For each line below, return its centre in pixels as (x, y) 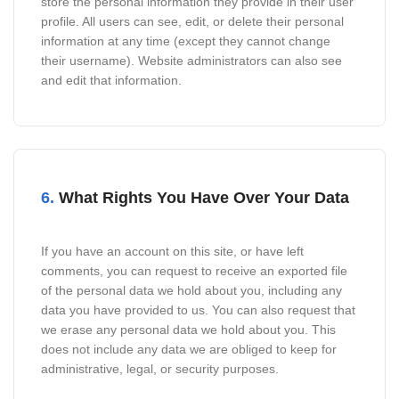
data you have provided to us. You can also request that (198, 310)
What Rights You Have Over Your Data (202, 198)
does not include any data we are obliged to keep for (189, 349)
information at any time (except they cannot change (186, 41)
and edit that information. (111, 80)
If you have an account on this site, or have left (172, 251)
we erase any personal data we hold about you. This (188, 330)
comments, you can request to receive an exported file (194, 271)
